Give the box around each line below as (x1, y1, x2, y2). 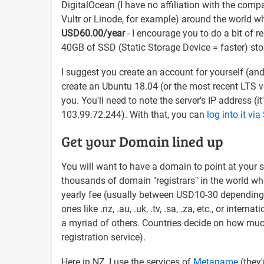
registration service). (61, 231, 146, 243)
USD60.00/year (61, 27, 125, 39)
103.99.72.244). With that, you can (61, 108, 207, 120)
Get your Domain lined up (61, 131, 223, 151)
